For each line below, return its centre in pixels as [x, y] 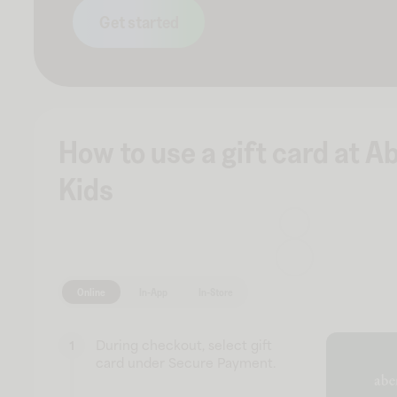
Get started [139, 22]
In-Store [215, 292]
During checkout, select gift [184, 345]
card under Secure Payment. [186, 363]
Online [91, 292]
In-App [153, 292]
